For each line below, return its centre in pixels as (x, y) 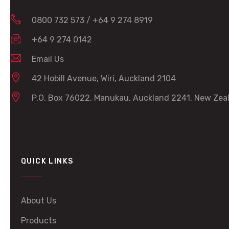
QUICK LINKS (47, 161)
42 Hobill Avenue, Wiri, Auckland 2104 (104, 78)
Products (39, 221)
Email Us (48, 59)
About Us (39, 201)
